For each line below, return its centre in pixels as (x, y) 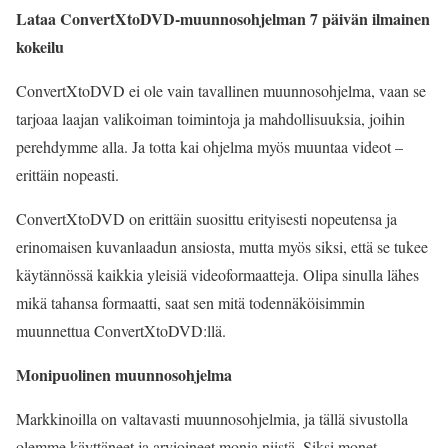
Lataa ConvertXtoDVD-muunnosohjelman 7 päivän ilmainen (223, 18)
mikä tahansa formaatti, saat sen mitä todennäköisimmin (190, 302)
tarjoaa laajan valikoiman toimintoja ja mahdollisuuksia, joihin (210, 118)
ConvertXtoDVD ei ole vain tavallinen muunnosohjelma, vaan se (221, 90)
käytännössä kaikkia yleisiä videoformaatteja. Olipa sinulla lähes (217, 274)
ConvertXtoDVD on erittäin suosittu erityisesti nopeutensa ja (206, 218)
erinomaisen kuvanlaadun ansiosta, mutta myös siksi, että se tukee (222, 246)
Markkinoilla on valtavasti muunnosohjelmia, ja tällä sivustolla (212, 418)
